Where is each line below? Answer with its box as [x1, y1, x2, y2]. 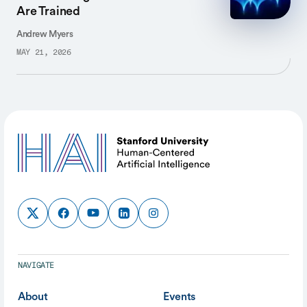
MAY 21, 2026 [16, 49, 71, 57]
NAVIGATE [18, 261, 55, 270]
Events [163, 288, 196, 303]
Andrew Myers [16, 28, 73, 40]
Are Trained [16, 3, 81, 19]
